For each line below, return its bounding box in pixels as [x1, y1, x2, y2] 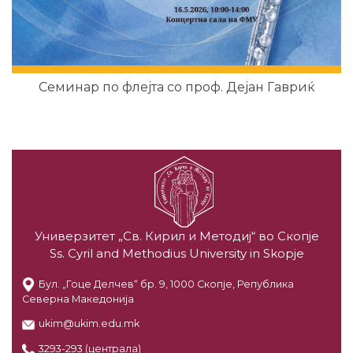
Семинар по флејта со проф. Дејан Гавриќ [38, 80, 315, 95]
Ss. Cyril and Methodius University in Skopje [49, 245, 304, 261]
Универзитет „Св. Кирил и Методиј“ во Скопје [34, 228, 319, 243]
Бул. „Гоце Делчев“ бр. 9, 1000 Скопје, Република [38, 278, 294, 291]
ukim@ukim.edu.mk [38, 318, 139, 330]
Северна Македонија [21, 293, 134, 306]
